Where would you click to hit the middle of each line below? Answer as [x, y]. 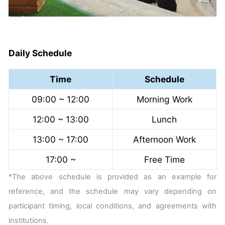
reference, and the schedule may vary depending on [113, 192]
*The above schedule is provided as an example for [113, 177]
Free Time [164, 160]
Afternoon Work [164, 140]
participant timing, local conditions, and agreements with [113, 206]
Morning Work [164, 99]
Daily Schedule [40, 53]
